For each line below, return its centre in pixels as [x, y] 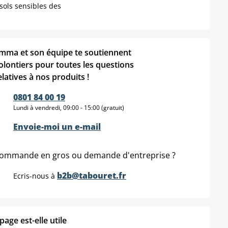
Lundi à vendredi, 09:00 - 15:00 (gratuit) [69, 108]
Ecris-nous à [35, 176]
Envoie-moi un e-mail [57, 127]
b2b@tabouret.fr [92, 176]
